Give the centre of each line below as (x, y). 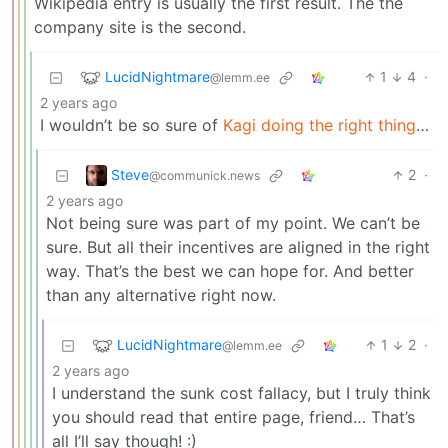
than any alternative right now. (161, 295)
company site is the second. (140, 27)
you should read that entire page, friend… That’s (233, 417)
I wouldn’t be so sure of (131, 125)
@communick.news (204, 175)
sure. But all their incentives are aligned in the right (238, 247)
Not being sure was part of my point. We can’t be (233, 223)
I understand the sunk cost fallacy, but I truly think (241, 393)
